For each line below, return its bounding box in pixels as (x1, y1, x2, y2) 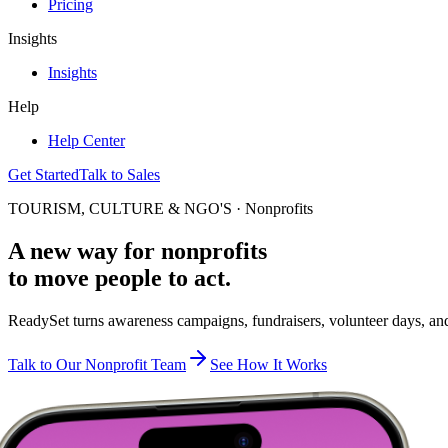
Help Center (48, 132, 125, 149)
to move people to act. (8, 264, 231, 291)
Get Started (8, 166, 79, 183)
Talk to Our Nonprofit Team (8, 355, 186, 373)
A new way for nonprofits (8, 237, 267, 264)
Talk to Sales (79, 166, 160, 183)
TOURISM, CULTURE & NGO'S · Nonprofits (8, 200, 313, 217)
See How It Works (210, 355, 327, 373)
